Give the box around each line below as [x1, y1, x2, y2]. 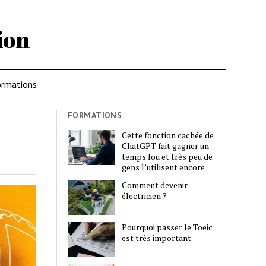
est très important [122, 232, 192, 244]
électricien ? [122, 189, 167, 201]
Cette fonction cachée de [122, 129, 214, 141]
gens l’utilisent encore [122, 161, 205, 173]
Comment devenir [122, 179, 188, 191]
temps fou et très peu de [122, 150, 213, 162]
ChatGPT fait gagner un [122, 140, 210, 151]
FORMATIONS [68, 110, 122, 121]
